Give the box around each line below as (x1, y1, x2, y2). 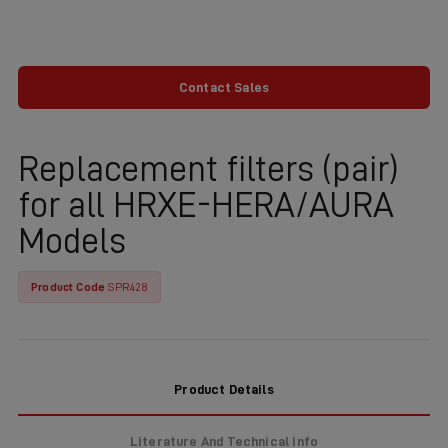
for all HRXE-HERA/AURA (18, 187, 394, 223)
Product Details (174, 382, 274, 396)
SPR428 (108, 281, 149, 293)
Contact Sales (178, 80, 270, 94)
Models (18, 223, 126, 259)
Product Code (31, 281, 109, 293)
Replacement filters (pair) (18, 151, 400, 187)
